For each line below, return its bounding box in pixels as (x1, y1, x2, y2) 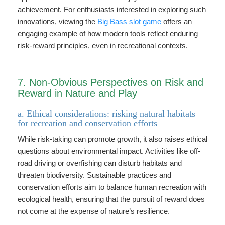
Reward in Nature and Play (18, 88, 137, 99)
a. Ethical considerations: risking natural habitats (18, 108, 195, 119)
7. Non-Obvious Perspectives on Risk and (18, 77, 203, 88)
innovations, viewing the (18, 17, 97, 26)
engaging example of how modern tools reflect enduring (18, 29, 198, 38)
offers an (161, 17, 192, 26)
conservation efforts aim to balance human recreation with (18, 183, 206, 191)
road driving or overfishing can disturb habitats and (18, 159, 182, 167)
